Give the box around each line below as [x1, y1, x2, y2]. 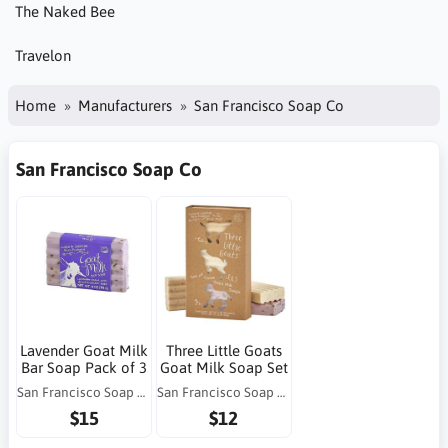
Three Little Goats [165, 341, 282, 359]
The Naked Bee [15, 3, 115, 21]
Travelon [15, 46, 71, 64]
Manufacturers [78, 96, 172, 114]
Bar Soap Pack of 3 [21, 358, 148, 376]
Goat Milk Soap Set [159, 358, 288, 376]
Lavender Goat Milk [20, 341, 149, 359]
